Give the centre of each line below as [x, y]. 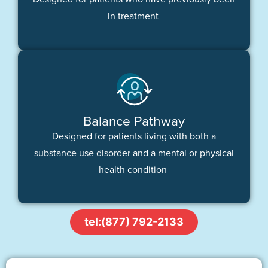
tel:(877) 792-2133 [134, 222]
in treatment [134, 16]
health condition [134, 169]
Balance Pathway [134, 121]
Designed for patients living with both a [134, 136]
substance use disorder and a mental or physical [134, 153]
